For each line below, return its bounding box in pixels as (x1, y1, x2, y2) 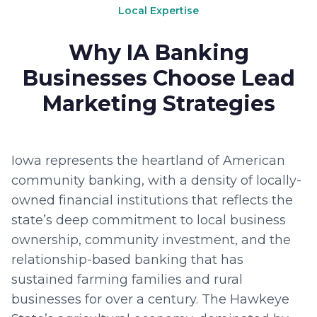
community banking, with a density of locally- (11, 173, 301, 188)
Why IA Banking (68, 40, 249, 66)
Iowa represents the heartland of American (11, 153, 285, 168)
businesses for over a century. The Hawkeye (11, 292, 289, 307)
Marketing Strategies (42, 91, 275, 117)
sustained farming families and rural (11, 272, 243, 287)
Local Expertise (118, 4, 199, 17)
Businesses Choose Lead (22, 65, 295, 91)
